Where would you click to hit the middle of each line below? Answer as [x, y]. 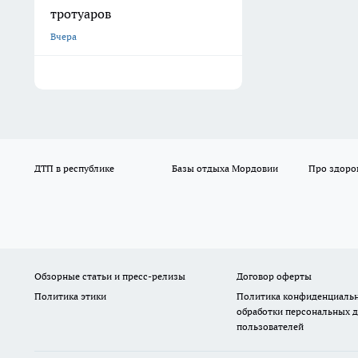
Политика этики [70, 296]
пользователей [270, 327]
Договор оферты [274, 276]
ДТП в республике [74, 169]
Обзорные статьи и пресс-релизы [110, 276]
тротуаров [81, 14]
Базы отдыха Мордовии [225, 169]
